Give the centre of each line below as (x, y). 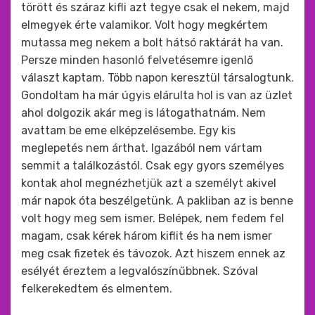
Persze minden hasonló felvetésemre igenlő (137, 60)
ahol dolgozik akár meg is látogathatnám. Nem (143, 113)
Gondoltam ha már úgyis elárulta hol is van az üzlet (157, 95)
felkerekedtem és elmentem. (97, 289)
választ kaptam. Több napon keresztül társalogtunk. (157, 78)
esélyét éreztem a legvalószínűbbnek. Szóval (140, 271)
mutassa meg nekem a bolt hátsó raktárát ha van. (152, 43)
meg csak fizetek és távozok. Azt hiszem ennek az (153, 253)
